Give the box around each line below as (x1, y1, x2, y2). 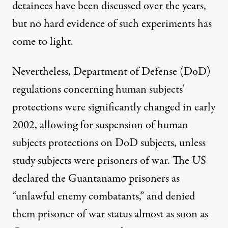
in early (180, 99, 215, 116)
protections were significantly (12, 99, 144, 116)
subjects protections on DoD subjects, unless (12, 135, 206, 151)
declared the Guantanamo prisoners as (12, 170, 180, 187)
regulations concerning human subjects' (12, 81, 184, 98)
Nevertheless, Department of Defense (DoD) (12, 64, 211, 80)
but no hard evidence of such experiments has (12, 16, 212, 32)
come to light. (12, 34, 73, 50)
